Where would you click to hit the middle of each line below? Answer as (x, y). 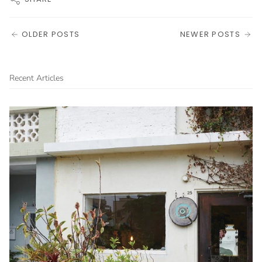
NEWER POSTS (210, 34)
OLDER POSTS (51, 34)
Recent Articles (37, 78)
